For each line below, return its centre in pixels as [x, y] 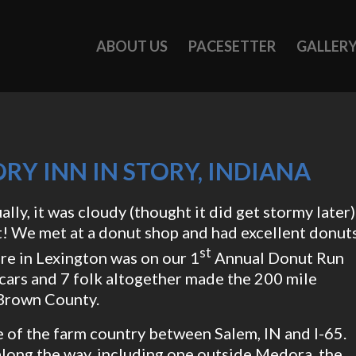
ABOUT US [132, 46]
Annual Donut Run [278, 257]
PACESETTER [232, 46]
